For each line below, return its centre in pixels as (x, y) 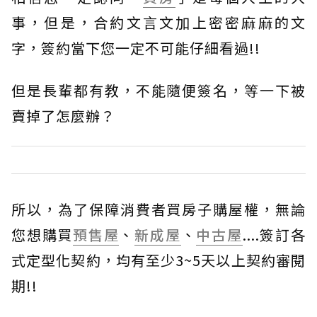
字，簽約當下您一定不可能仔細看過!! (136, 47)
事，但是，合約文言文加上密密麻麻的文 (158, 22)
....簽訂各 (274, 234)
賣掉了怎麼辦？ (63, 115)
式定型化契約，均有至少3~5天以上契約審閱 (158, 260)
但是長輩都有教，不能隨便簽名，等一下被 (158, 90)
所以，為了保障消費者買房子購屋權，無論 (158, 209)
